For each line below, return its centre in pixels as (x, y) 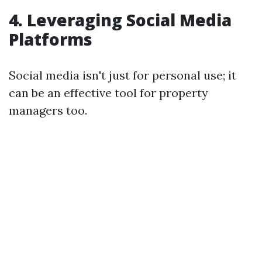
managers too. (48, 110)
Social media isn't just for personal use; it (123, 75)
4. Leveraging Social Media (120, 20)
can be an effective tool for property (108, 93)
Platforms (51, 39)
